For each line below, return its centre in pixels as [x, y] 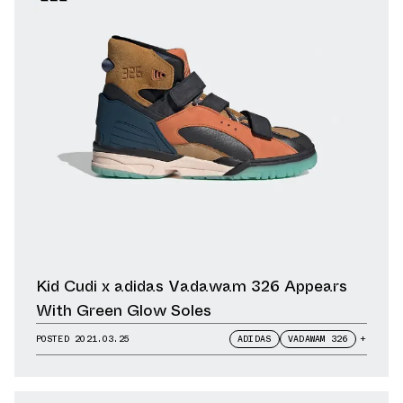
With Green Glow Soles [124, 310]
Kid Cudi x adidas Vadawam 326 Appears [192, 286]
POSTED [56, 338]
